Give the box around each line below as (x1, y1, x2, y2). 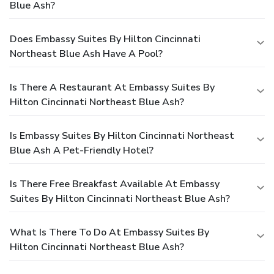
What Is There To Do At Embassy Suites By (10, 225, 209, 239)
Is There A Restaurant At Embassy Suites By (10, 80, 215, 94)
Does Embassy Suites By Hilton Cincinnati (10, 32, 201, 46)
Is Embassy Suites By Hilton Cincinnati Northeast (10, 128, 234, 143)
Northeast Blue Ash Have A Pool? (10, 46, 163, 61)
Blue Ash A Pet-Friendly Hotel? (10, 143, 154, 157)
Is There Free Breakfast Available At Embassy (10, 177, 220, 191)
